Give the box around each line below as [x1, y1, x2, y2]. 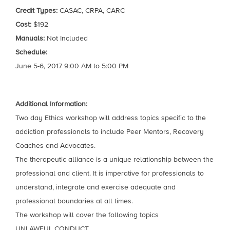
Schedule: [15, 48, 47, 56]
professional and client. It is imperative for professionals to [15, 169, 204, 177]
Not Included [45, 34, 88, 42]
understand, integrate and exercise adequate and [15, 183, 176, 191]
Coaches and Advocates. [15, 142, 95, 149]
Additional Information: [15, 100, 87, 108]
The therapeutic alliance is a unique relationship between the [15, 156, 214, 163]
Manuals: [15, 34, 45, 42]
